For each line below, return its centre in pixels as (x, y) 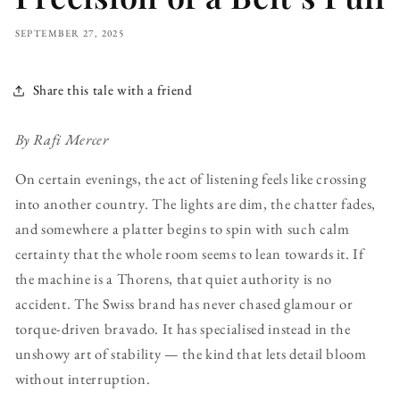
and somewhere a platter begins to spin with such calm (182, 229)
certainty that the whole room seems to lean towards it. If (189, 254)
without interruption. (83, 379)
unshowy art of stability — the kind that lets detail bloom (191, 354)
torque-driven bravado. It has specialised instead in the (183, 329)
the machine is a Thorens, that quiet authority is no (173, 279)
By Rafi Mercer (62, 139)
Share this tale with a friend (112, 90)
